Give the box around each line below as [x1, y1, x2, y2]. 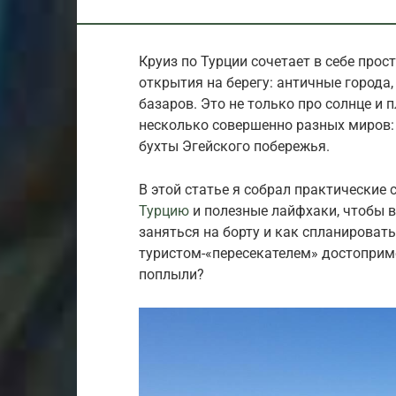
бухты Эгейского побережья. [139, 137, 330, 155]
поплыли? [139, 265, 204, 283]
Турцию [139, 202, 189, 219]
